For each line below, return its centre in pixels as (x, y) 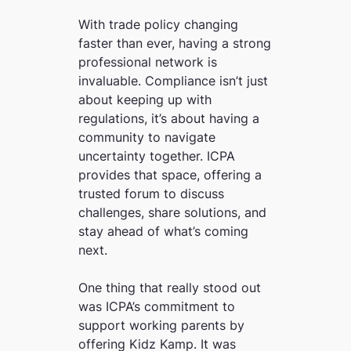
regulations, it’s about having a (169, 118)
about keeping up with (145, 100)
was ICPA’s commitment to (157, 306)
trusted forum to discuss (151, 194)
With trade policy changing (158, 24)
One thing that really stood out (170, 288)
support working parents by (161, 325)
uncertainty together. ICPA (157, 156)
